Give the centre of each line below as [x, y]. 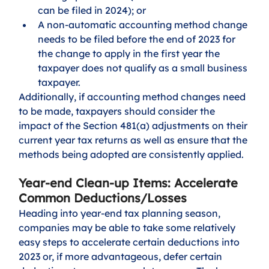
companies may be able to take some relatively [128, 227]
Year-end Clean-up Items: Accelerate [130, 183]
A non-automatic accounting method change [144, 24]
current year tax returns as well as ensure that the [134, 140]
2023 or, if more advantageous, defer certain [122, 256]
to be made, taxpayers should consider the [118, 111]
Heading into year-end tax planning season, [121, 213]
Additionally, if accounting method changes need [134, 96]
